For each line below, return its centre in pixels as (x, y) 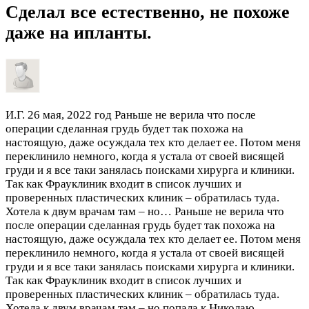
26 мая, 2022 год (70, 114)
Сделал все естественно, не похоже (148, 12)
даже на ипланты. (79, 33)
